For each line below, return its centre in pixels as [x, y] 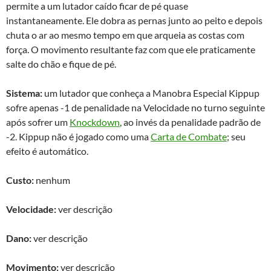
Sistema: [24, 93]
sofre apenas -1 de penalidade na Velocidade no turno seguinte [135, 108]
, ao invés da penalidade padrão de [190, 122]
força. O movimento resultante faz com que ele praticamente [131, 50]
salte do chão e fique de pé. [61, 64]
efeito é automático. [47, 151]
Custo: [20, 180]
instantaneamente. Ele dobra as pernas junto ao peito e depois [134, 21]
